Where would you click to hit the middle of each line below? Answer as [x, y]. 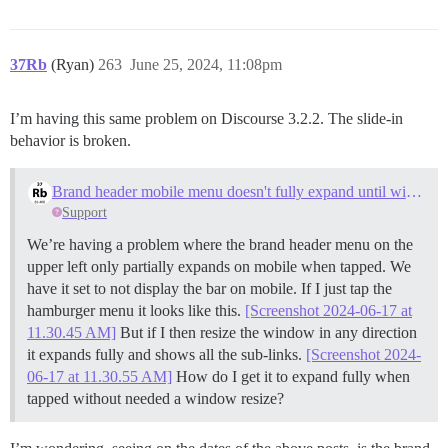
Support [85, 212]
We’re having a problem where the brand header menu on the [220, 244]
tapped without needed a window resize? [155, 398]
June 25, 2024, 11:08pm [206, 64]
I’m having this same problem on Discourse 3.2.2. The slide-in [206, 118]
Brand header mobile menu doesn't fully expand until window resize [413, 191]
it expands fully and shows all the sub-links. [166, 354]
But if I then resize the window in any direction [266, 332]
